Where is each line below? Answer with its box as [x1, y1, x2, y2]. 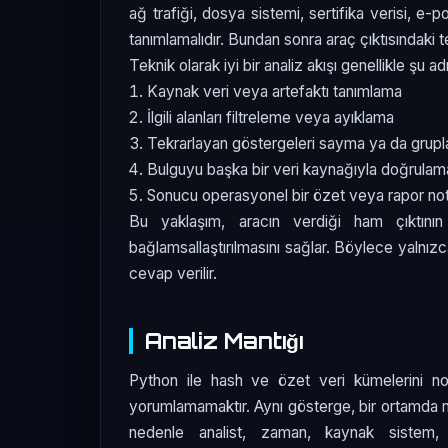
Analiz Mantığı [145, 327, 304, 355]
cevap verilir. [129, 264, 217, 284]
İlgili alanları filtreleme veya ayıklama [147, 108, 395, 128]
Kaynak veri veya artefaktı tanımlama [147, 82, 403, 102]
